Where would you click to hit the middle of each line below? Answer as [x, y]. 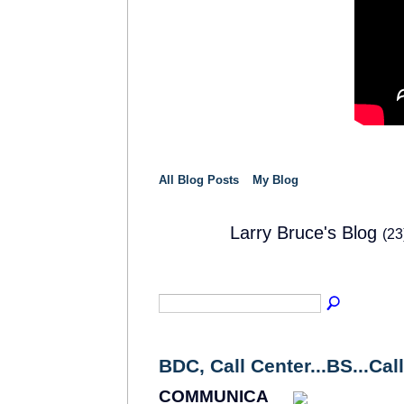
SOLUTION [183, 257]
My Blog [275, 179]
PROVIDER [183, 264]
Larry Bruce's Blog [306, 233]
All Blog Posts [199, 179]
